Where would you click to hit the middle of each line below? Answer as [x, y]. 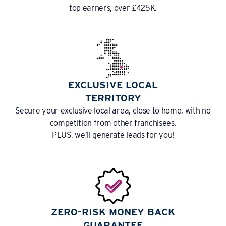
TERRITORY [113, 98]
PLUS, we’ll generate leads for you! [113, 135]
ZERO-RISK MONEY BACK [113, 212]
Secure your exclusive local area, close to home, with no [113, 111]
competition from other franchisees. [113, 123]
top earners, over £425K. [113, 8]
